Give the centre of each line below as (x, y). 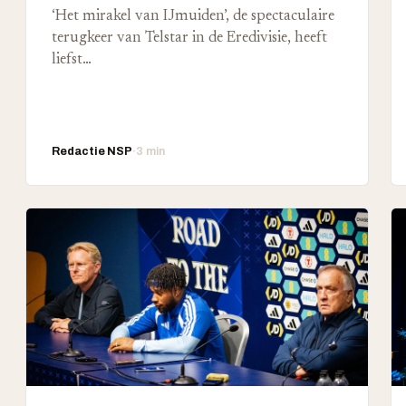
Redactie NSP (92, 151)
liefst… (72, 60)
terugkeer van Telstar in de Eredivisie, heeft (189, 38)
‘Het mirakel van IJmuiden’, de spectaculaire (193, 16)
